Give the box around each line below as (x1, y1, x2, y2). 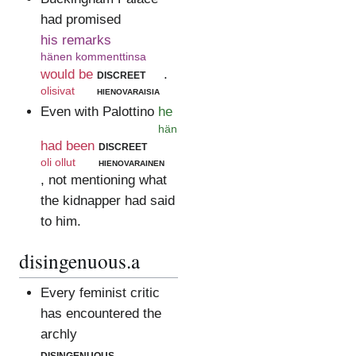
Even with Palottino (40, 104, 154, 120)
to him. (40, 213, 81, 229)
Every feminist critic (40, 285, 160, 301)
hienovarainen (98, 156, 164, 169)
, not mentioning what (40, 172, 167, 188)
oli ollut (40, 156, 75, 169)
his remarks (40, 33, 111, 48)
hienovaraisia (96, 84, 160, 98)
